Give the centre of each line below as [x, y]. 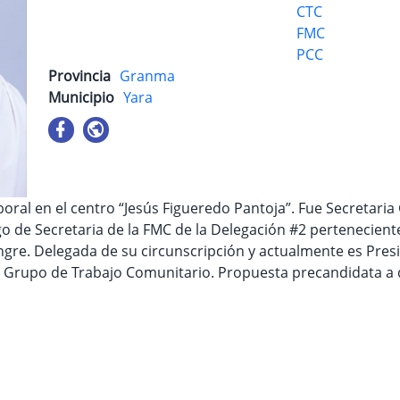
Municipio [81, 97]
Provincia [79, 75]
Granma [147, 75]
